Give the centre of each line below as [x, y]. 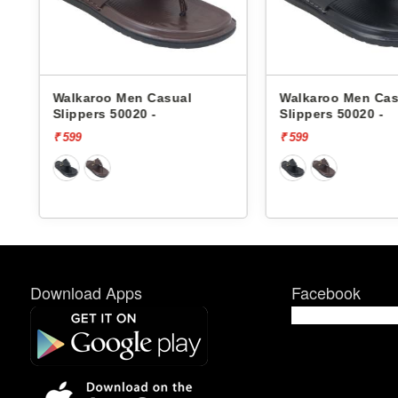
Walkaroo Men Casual [123, 97]
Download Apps [86, 293]
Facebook [326, 293]
